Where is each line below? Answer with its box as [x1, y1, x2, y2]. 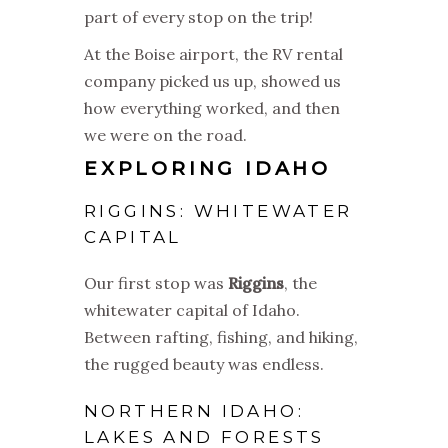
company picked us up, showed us [84, 71, 341, 92]
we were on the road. [84, 125, 247, 146]
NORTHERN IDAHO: [84, 401, 304, 422]
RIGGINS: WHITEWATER [84, 201, 353, 222]
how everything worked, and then [84, 98, 340, 119]
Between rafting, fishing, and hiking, [84, 327, 358, 348]
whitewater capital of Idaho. [84, 300, 300, 321]
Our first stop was [84, 273, 228, 294]
